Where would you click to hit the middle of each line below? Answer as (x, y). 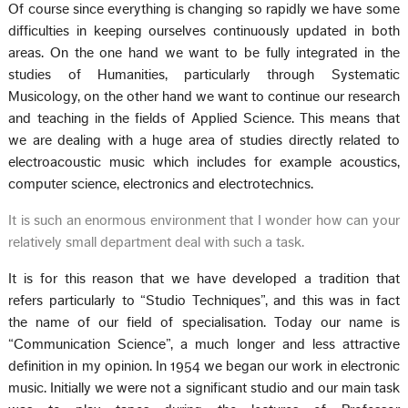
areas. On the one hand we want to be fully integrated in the (204, 52)
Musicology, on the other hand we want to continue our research (204, 96)
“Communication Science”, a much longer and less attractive (204, 344)
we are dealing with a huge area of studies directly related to (204, 140)
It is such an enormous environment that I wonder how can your (204, 220)
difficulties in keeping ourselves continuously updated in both (204, 31)
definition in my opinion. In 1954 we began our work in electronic (204, 366)
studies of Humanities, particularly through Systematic (204, 74)
